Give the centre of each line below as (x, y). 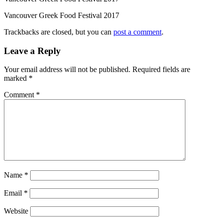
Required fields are (161, 70)
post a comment (137, 32)
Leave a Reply (32, 51)
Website (16, 211)
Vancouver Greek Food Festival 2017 (62, 15)
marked (16, 78)
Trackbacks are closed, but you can (59, 32)
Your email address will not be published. (67, 70)
